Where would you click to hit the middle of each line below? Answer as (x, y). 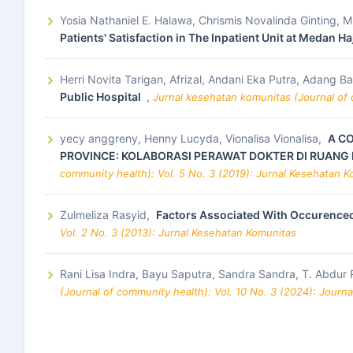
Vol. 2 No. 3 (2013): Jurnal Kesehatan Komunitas (178, 232)
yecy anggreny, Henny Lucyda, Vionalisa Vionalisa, (192, 138)
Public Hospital (102, 97)
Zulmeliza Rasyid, (106, 215)
